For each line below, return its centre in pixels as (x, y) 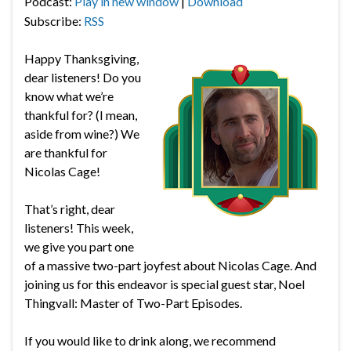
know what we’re (69, 96)
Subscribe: (54, 20)
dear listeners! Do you (83, 77)
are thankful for (66, 152)
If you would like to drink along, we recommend (150, 340)
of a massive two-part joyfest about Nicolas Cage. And (170, 265)
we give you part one (79, 246)
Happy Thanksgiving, (81, 58)
